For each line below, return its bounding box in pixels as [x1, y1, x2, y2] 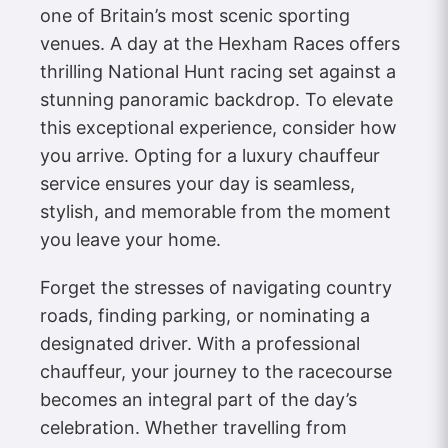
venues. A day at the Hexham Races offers [40, 33, 400, 55]
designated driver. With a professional [40, 333, 360, 355]
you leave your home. [40, 229, 221, 251]
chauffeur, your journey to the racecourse [40, 361, 392, 383]
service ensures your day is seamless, [40, 173, 355, 195]
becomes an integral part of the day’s [40, 389, 357, 411]
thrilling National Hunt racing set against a [40, 61, 396, 83]
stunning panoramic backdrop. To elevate [40, 89, 393, 111]
